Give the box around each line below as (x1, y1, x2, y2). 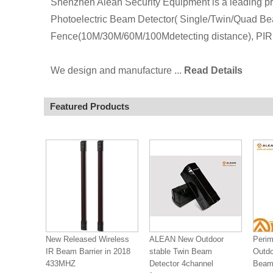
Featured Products (50, 101, 129, 112)
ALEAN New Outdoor (149, 235, 224, 244)
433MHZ (46, 259, 76, 268)
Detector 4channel (149, 259, 213, 268)
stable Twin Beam (149, 247, 212, 256)
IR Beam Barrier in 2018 (46, 247, 130, 256)
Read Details (183, 65, 243, 76)
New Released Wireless (46, 235, 129, 244)
